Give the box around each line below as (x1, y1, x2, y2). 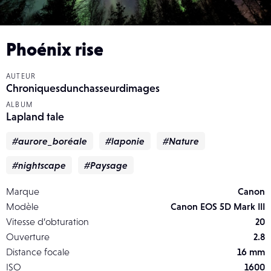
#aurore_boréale (12, 135, 87, 146)
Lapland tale (6, 109, 64, 123)
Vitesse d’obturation (6, 215, 89, 227)
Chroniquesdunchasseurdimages (6, 81, 160, 94)
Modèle (6, 200, 39, 212)
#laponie (105, 135, 145, 146)
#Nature (163, 135, 199, 146)
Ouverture (6, 230, 50, 242)
